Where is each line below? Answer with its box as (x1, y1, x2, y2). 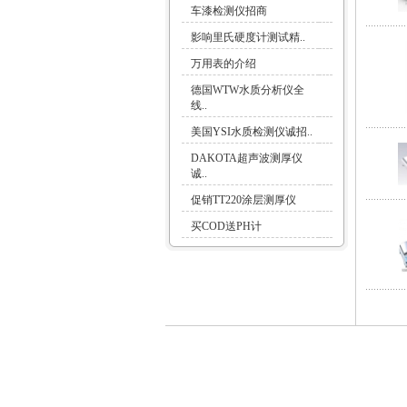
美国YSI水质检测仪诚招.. (190, 125, 313, 138)
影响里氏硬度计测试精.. (190, 31, 305, 44)
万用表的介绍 (190, 57, 256, 70)
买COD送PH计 (190, 220, 262, 233)
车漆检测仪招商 (190, 5, 267, 17)
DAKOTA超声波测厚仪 (190, 152, 303, 164)
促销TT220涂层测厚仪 (190, 194, 296, 206)
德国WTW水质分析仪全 (190, 84, 304, 96)
